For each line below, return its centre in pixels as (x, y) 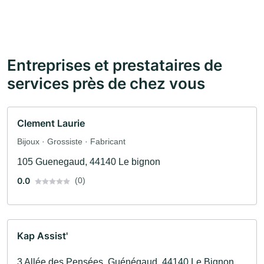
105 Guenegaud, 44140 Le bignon (89, 162)
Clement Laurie (51, 123)
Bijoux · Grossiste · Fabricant (71, 142)
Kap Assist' (42, 236)
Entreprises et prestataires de (115, 65)
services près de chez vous (106, 83)
